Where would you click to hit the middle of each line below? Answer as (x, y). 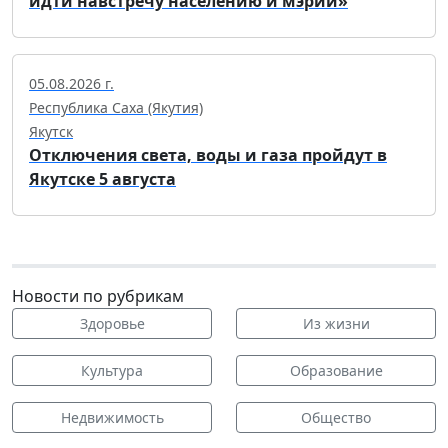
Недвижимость (112, 418)
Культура (112, 371)
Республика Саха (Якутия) (116, 108)
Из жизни (336, 324)
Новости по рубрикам (98, 296)
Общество (336, 418)
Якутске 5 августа (102, 179)
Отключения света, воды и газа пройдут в (208, 155)
